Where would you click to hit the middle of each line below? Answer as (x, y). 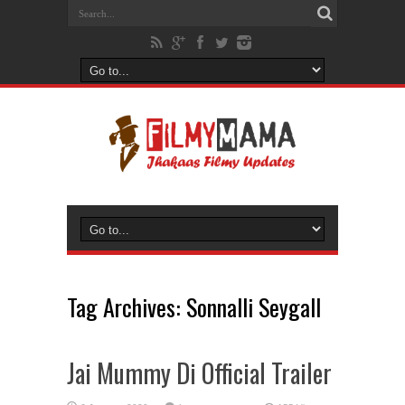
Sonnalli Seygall (254, 307)
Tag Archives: (127, 307)
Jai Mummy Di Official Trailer (199, 373)
